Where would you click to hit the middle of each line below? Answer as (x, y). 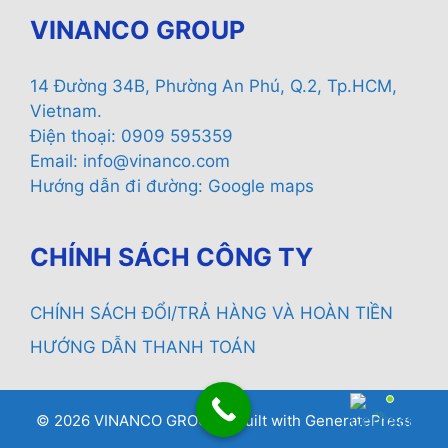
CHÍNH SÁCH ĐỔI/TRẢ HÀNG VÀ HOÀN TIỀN (211, 313)
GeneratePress (358, 420)
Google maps (261, 186)
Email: (56, 161)
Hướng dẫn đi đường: (119, 186)
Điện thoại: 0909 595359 (131, 136)
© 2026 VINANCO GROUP (127, 420)
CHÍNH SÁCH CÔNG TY (171, 257)
